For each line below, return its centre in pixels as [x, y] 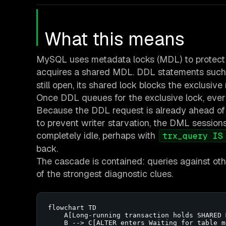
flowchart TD [72, 208]
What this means [115, 39]
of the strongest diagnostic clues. [105, 174]
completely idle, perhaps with [97, 136]
